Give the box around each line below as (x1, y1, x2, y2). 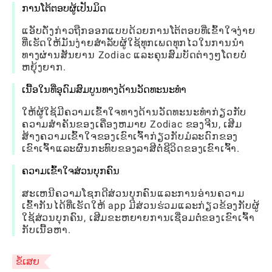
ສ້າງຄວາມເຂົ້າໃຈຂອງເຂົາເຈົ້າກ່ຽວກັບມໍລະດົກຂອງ (22, 131, 239, 142)
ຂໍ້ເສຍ (16, 256, 39, 267)
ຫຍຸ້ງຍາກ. (22, 61, 66, 73)
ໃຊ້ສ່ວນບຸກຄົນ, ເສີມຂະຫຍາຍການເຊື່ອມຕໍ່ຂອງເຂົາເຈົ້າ (22, 212, 255, 223)
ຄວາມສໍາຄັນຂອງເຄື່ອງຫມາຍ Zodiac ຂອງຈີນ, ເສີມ (22, 118, 242, 130)
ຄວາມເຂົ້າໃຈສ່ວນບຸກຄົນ (22, 165, 120, 177)
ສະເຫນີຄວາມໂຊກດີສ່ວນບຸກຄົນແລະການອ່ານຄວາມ (22, 188, 245, 199)
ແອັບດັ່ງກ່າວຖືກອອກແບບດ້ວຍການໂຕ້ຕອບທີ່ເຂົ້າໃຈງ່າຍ (22, 25, 256, 36)
